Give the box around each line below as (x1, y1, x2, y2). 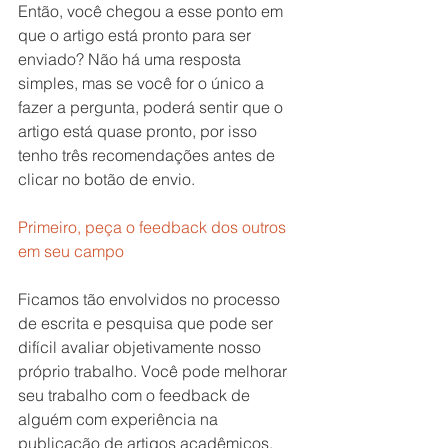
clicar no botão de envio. (18, 168, 195, 189)
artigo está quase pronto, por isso (18, 120, 261, 141)
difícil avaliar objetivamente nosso (18, 336, 265, 357)
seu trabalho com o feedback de (18, 384, 254, 405)
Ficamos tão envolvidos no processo (18, 288, 284, 309)
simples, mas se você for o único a (18, 72, 268, 93)
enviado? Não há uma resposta (18, 48, 245, 69)
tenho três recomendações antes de (18, 144, 279, 165)
